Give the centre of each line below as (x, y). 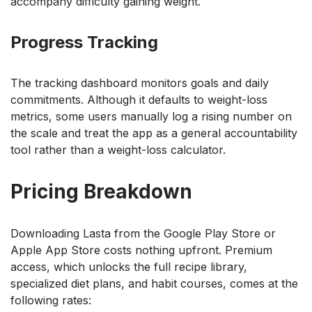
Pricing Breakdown (101, 192)
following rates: (51, 301)
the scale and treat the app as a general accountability (154, 133)
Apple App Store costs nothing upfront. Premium (141, 250)
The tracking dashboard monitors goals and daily (140, 83)
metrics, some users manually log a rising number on (151, 117)
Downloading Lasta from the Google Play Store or (143, 234)
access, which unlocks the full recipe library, (129, 267)
